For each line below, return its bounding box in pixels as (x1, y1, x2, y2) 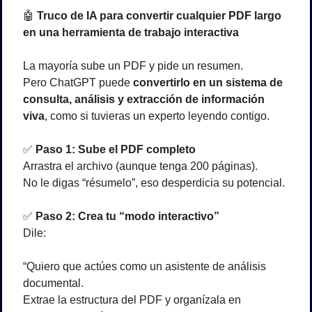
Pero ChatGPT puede (23, 77, 133, 89)
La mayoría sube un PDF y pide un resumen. (23, 60, 243, 72)
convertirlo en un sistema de (133, 77, 283, 89)
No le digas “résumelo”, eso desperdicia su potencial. (23, 177, 285, 189)
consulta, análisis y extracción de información (23, 93, 265, 106)
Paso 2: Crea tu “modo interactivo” (36, 210, 219, 223)
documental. (23, 277, 84, 290)
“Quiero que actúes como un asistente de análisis (23, 260, 266, 273)
